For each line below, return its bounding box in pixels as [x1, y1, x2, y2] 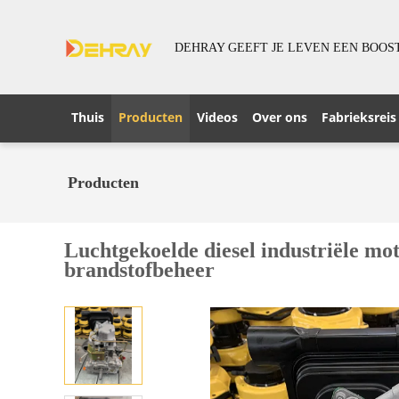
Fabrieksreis [322, 109, 396, 126]
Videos [197, 109, 238, 126]
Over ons [252, 109, 307, 126]
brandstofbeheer [64, 258, 215, 281]
